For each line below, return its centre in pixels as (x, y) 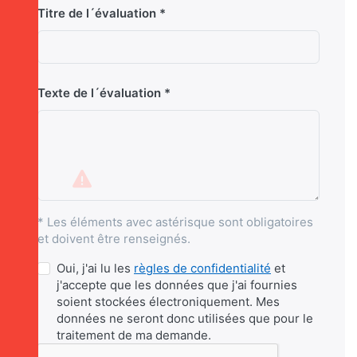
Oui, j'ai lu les (95, 269)
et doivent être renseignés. (114, 239)
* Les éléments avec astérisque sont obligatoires (175, 222)
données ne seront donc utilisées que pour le (185, 319)
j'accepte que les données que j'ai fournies (177, 285)
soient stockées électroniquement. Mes (168, 302)
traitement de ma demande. (134, 335)
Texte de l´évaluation (99, 93)
